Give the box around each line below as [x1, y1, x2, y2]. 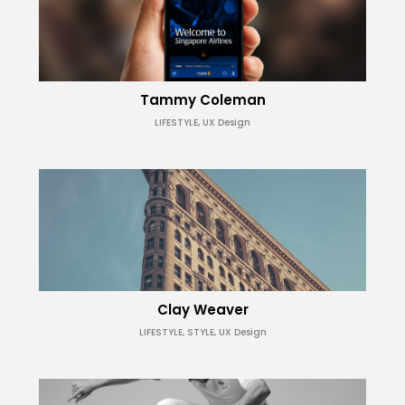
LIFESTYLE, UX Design [155, 115, 250, 129]
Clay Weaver [156, 299, 249, 319]
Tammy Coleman [139, 89, 266, 109]
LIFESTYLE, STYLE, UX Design [138, 325, 267, 339]
